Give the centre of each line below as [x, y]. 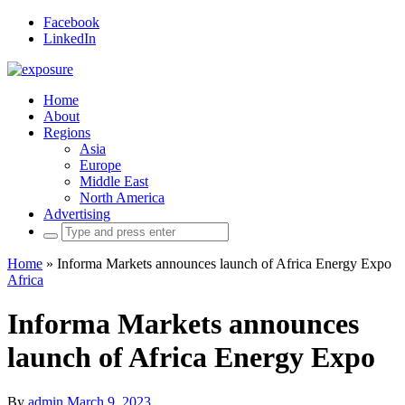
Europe [100, 165]
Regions [67, 132]
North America [122, 198]
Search [62, 229]
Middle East [114, 181]
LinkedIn [70, 38]
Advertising [77, 214]
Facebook [71, 22]
